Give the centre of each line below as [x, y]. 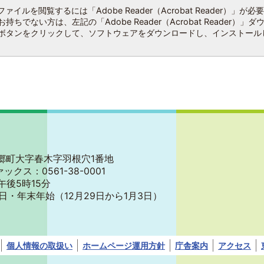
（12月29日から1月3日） [108, 196]
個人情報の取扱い [39, 246]
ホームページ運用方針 [124, 246]
